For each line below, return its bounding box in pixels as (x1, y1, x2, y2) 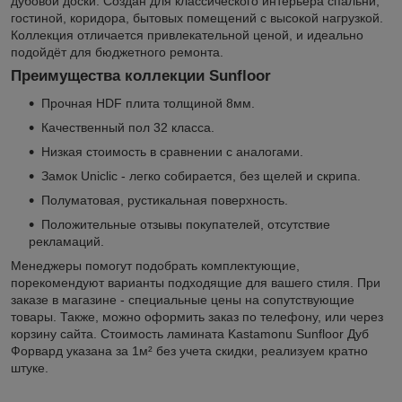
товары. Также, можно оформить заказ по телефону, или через (11, 309, 383, 324)
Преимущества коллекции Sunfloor (11, 66, 271, 84)
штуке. (11, 360, 52, 375)
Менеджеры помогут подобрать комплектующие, (11, 258, 300, 273)
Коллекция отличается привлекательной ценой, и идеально (11, 27, 363, 42)
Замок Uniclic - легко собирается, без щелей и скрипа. (41, 168, 361, 183)
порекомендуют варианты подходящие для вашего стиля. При (11, 275, 380, 290)
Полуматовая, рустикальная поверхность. (41, 192, 288, 207)
